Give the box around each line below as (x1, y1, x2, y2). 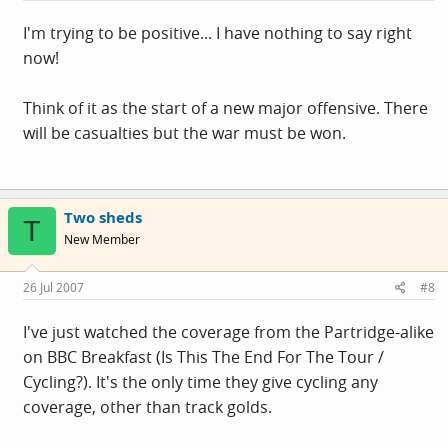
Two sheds (64, 207, 142, 228)
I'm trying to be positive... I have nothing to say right (23, 22, 412, 45)
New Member (64, 231, 140, 249)
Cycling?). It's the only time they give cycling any (23, 370, 378, 393)
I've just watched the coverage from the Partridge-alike (23, 320, 434, 343)
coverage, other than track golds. (23, 395, 272, 418)
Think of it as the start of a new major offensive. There (23, 97, 428, 120)
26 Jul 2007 (23, 278, 84, 296)
